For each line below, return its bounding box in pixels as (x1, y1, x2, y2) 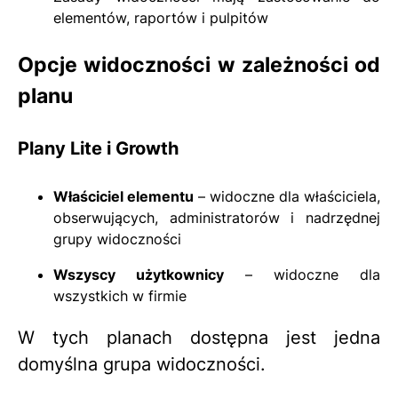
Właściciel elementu (53, 187, 194, 205)
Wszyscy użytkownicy (53, 265, 224, 283)
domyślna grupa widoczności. (18, 353, 266, 375)
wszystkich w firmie (53, 286, 187, 305)
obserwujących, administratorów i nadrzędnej (53, 208, 380, 227)
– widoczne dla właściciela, (194, 187, 380, 205)
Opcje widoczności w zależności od (18, 52, 380, 78)
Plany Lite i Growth (18, 137, 179, 159)
